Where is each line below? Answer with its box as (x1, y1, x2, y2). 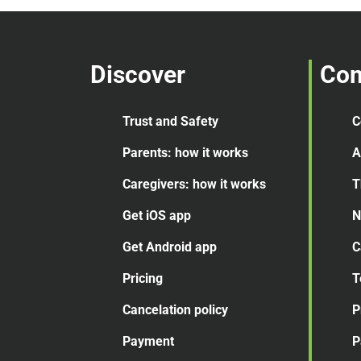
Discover (90, 60, 185, 89)
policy (194, 302, 228, 318)
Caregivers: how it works (122, 176, 266, 193)
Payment (122, 334, 174, 350)
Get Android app (122, 239, 217, 255)
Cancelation (122, 302, 191, 318)
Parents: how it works (122, 145, 248, 161)
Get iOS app (122, 208, 191, 224)
